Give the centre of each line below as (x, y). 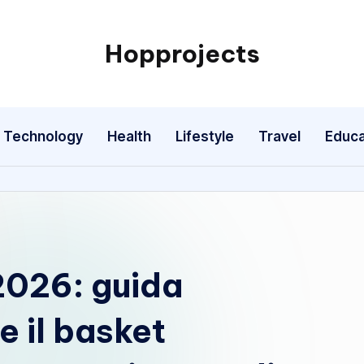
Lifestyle (205, 136)
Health (129, 136)
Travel (279, 136)
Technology (43, 136)
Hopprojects (182, 54)
